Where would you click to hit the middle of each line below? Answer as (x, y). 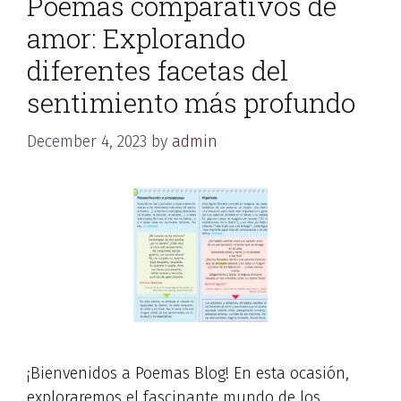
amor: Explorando (136, 38)
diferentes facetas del (158, 70)
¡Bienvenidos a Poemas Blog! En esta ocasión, (188, 373)
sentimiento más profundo (191, 102)
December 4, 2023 (87, 141)
